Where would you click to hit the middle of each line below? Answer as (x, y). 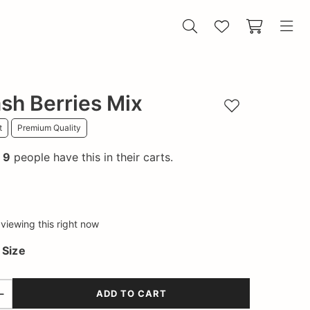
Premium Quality (49, 128)
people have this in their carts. (92, 157)
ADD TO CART (131, 293)
